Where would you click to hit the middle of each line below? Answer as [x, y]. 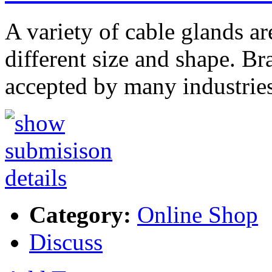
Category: [80, 215]
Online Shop [198, 215]
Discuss [66, 242]
